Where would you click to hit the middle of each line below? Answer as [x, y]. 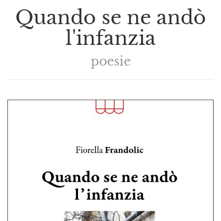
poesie [110, 61]
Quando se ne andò [110, 18]
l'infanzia [110, 38]
